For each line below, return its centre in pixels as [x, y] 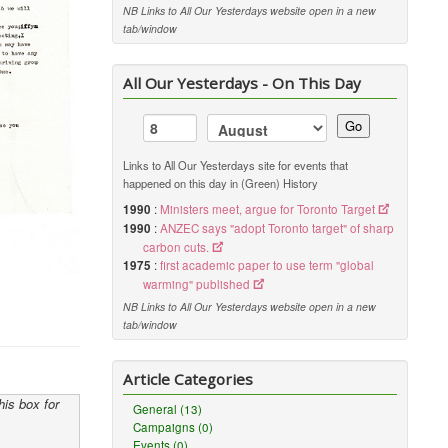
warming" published [197, 284]
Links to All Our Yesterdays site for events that [236, 165]
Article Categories [188, 379]
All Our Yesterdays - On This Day [242, 83]
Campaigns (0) [173, 427]
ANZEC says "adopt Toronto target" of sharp [277, 228]
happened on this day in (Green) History [221, 183]
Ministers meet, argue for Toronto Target [268, 209]
